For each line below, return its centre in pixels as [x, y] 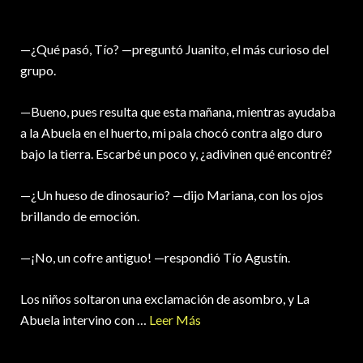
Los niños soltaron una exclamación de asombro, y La [165, 299]
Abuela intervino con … [85, 320]
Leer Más [175, 320]
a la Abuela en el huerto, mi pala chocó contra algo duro [171, 133]
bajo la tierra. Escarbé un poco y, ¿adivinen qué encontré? [176, 154]
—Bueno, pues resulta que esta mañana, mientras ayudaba [178, 112]
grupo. [38, 70]
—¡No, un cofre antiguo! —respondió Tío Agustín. [155, 258]
